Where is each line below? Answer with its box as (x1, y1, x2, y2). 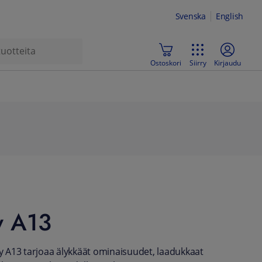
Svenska (175, 11, 206, 22)
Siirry (189, 58, 206, 67)
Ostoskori (150, 58, 181, 67)
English (215, 11, 243, 22)
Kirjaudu (214, 58, 241, 67)
